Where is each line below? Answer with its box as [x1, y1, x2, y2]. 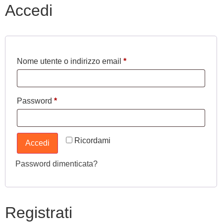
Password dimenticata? [15, 160, 98, 168]
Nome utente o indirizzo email [17, 57, 123, 65]
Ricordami [74, 136, 111, 145]
